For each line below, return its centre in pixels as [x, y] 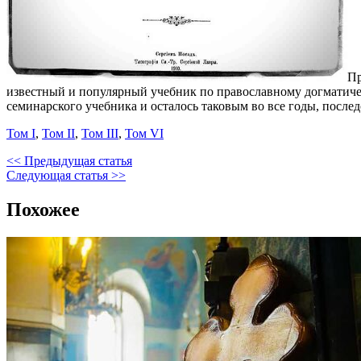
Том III [100, 133]
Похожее [43, 209]
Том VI [144, 133]
